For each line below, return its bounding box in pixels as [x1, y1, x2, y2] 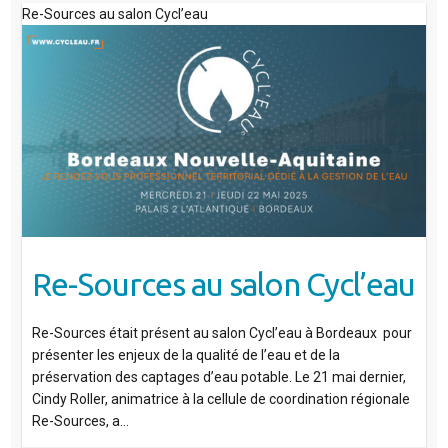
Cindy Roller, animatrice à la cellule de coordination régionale [31, 391, 410, 408]
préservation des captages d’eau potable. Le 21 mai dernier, [31, 369, 406, 386]
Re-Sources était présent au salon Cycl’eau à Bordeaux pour [31, 325, 412, 342]
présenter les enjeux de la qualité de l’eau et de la [31, 347, 340, 364]
